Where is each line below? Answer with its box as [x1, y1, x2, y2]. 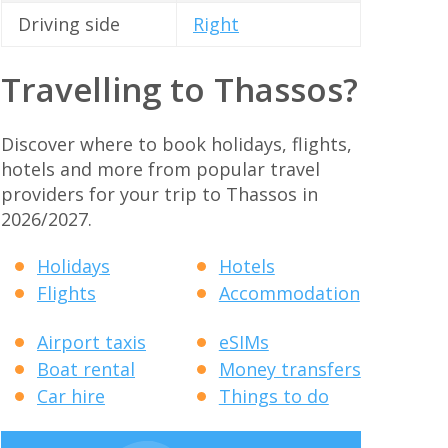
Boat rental [37, 356, 135, 381]
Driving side [18, 12, 120, 37]
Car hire [37, 383, 105, 408]
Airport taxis [37, 329, 146, 354]
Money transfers [218, 356, 361, 381]
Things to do [218, 383, 329, 408]
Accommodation [218, 281, 360, 306]
